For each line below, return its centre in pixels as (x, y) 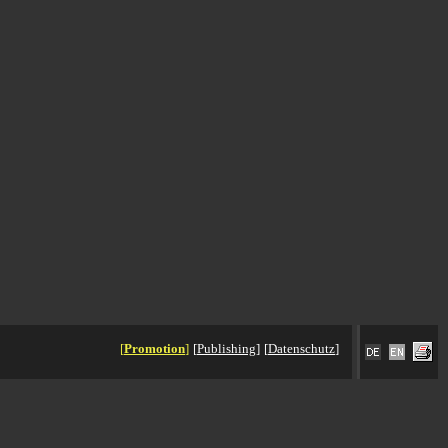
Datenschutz (301, 348)
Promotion (154, 348)
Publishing (226, 348)
